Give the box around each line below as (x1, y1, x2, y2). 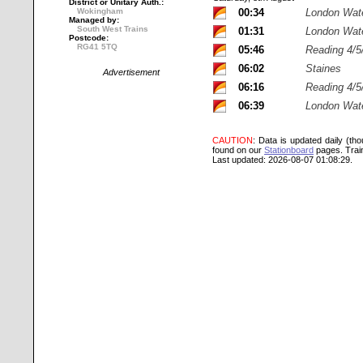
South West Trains (77, 24, 148, 33)
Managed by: (69, 15, 119, 24)
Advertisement (103, 67, 160, 77)
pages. (314, 145, 343, 155)
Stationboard (264, 145, 314, 155)
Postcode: (69, 33, 109, 42)
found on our (212, 145, 264, 155)
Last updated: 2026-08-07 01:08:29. (212, 155, 352, 164)
